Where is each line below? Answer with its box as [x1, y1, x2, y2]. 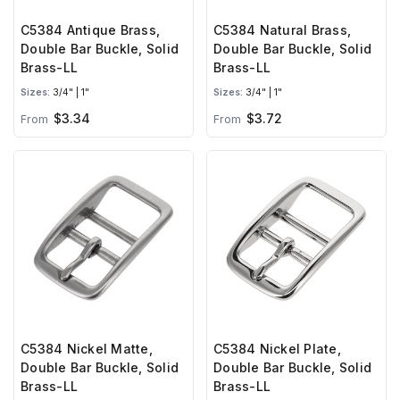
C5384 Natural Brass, [213, 21, 351, 37]
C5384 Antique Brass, [21, 21, 160, 37]
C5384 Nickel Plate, [213, 340, 341, 356]
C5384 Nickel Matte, [21, 340, 153, 356]
